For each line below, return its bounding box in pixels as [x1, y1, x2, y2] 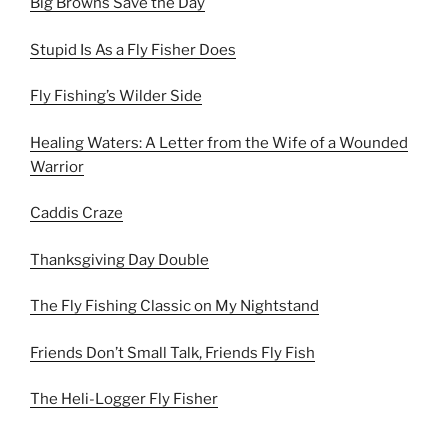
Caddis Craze [30, 204, 123, 222]
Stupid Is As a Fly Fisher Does [30, 40, 236, 59]
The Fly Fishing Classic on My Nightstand [30, 297, 319, 315]
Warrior [30, 157, 84, 176]
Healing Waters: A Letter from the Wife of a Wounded [30, 133, 408, 152]
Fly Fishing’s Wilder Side [30, 87, 202, 105]
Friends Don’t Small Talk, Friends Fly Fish [30, 343, 315, 362]
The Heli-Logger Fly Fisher [30, 390, 218, 408]
